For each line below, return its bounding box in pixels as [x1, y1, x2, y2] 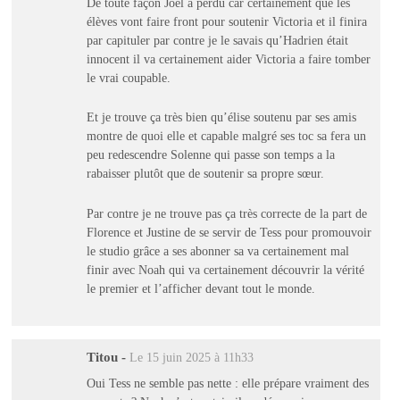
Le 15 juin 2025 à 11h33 [129, 350, 254, 364]
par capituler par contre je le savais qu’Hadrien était [86, 32, 348, 47]
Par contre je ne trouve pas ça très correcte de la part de [86, 205, 367, 221]
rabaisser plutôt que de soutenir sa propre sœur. [86, 166, 324, 181]
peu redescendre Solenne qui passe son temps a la [86, 147, 335, 162]
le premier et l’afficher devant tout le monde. [86, 280, 315, 296]
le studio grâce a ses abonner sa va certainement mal [86, 243, 349, 258]
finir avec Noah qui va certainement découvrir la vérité [86, 262, 364, 277]
